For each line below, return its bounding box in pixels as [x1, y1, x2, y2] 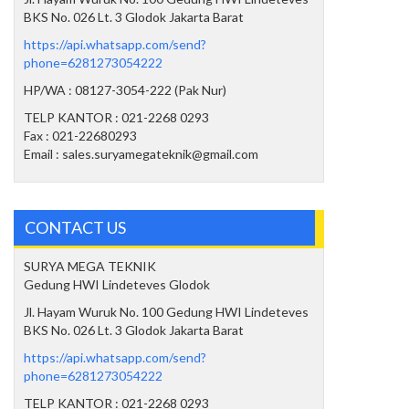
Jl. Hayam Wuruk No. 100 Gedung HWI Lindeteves [24, 304, 309, 320]
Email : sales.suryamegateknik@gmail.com [24, 146, 258, 162]
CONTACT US [25, 217, 126, 237]
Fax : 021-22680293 [24, 128, 137, 143]
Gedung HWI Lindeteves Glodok [24, 277, 210, 292]
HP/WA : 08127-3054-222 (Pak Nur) [24, 82, 226, 98]
